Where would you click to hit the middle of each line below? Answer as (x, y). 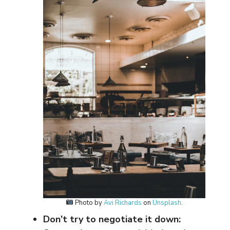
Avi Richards (122, 203)
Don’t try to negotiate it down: (112, 219)
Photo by (88, 203)
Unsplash (167, 203)
